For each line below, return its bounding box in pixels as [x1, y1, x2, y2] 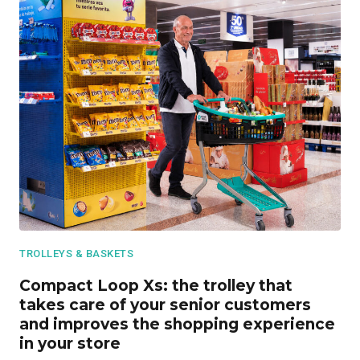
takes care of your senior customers [19, 296, 311, 314]
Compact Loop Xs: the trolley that [19, 276, 292, 295]
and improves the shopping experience [19, 315, 335, 333]
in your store [19, 334, 121, 353]
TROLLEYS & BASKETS [19, 247, 134, 260]
